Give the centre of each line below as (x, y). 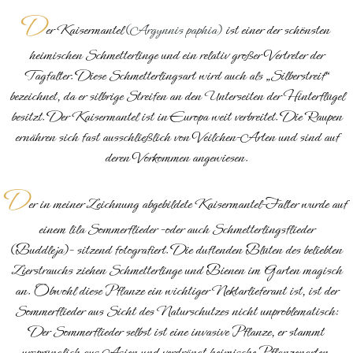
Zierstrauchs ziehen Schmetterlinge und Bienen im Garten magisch (176, 270)
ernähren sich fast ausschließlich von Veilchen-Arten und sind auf (176, 137)
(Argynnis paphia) (176, 30)
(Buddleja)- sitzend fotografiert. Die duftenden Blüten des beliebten (176, 249)
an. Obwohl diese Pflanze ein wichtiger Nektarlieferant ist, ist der (176, 290)
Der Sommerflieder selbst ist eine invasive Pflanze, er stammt (176, 331)
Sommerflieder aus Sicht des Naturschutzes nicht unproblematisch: (176, 311)
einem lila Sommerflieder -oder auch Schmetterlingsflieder (176, 229)
